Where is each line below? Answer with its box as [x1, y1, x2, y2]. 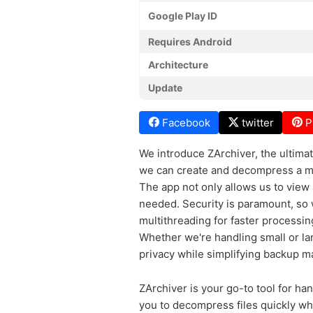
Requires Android [148, 36, 232, 48]
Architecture [148, 59, 208, 71]
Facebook [162, 116, 210, 129]
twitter [242, 116, 274, 129]
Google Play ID [148, 10, 217, 22]
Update [148, 82, 182, 94]
